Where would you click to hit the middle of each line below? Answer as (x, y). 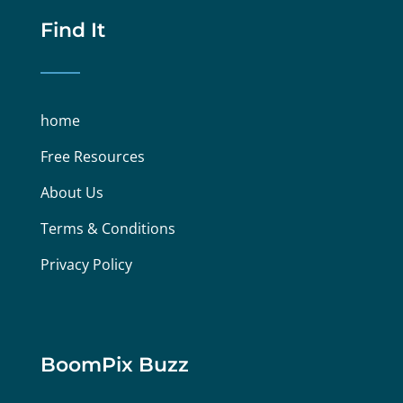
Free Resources (92, 157)
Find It (72, 31)
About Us (72, 193)
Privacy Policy (86, 265)
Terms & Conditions (107, 229)
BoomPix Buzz (114, 365)
